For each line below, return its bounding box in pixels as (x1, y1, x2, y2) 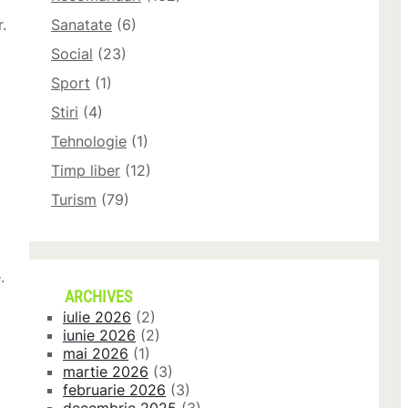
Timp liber (51, 161, 120, 180)
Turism (51, 190, 97, 209)
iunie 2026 (63, 326, 136, 345)
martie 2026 (63, 362, 148, 382)
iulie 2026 (63, 308, 131, 327)
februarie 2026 (63, 381, 166, 400)
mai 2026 (63, 344, 128, 363)
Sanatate (51, 15, 112, 35)
